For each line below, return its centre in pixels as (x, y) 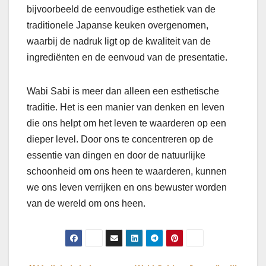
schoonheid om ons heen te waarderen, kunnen (127, 171)
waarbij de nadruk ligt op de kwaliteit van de (119, 41)
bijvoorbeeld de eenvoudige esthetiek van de (121, 9)
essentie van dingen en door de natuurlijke (116, 155)
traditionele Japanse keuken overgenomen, (118, 25)
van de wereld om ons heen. (86, 203)
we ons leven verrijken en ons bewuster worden (127, 187)
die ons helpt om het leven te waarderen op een (126, 123)
